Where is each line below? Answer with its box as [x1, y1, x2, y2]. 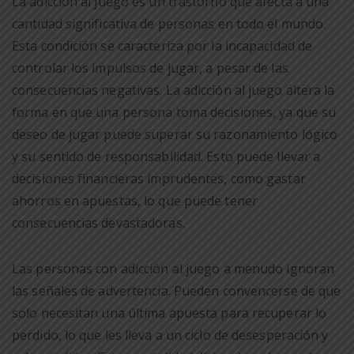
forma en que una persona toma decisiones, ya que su [12, 103, 337, 121]
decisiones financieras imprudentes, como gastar [12, 169, 306, 187]
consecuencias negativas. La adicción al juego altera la [12, 81, 335, 99]
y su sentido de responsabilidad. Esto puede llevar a [12, 147, 321, 165]
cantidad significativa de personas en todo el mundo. [12, 14, 326, 32]
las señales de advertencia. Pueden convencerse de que [12, 281, 341, 299]
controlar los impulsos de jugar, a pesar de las [12, 58, 288, 77]
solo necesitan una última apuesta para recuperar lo [12, 303, 327, 322]
